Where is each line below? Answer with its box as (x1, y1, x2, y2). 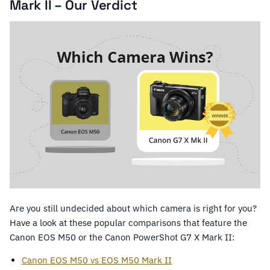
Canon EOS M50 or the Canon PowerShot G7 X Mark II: (10, 231, 234, 243)
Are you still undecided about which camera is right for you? (10, 202, 257, 215)
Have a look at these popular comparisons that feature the (10, 217, 247, 229)
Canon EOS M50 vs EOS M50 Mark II (22, 254, 172, 266)
